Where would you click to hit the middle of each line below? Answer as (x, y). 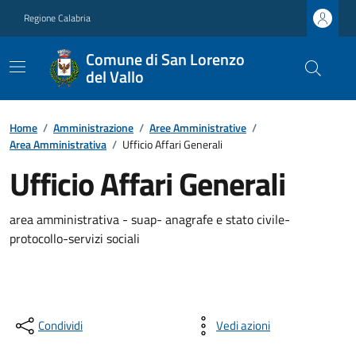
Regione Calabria (57, 18)
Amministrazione (93, 128)
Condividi (60, 325)
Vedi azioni (243, 325)
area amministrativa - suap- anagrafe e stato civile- (150, 219)
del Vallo (115, 77)
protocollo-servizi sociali (75, 238)
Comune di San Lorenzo (166, 59)
